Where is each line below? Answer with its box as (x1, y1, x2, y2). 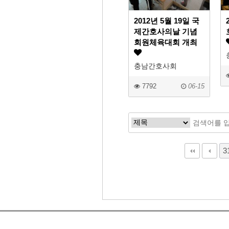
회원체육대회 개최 (134, 38, 197, 47)
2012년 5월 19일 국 (134, 16, 199, 26)
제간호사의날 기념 (134, 27, 197, 36)
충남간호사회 (134, 62, 177, 71)
